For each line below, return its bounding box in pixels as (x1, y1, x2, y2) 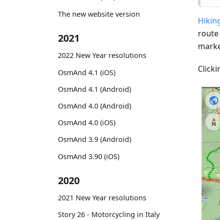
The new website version (58, 9, 140, 19)
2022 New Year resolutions (58, 51, 146, 60)
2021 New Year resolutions (58, 193, 146, 203)
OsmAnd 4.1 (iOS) (58, 67, 115, 77)
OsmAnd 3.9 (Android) (58, 135, 131, 144)
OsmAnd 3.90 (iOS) (58, 151, 119, 161)
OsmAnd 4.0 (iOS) (58, 118, 115, 128)
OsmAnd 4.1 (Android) (58, 84, 131, 94)
